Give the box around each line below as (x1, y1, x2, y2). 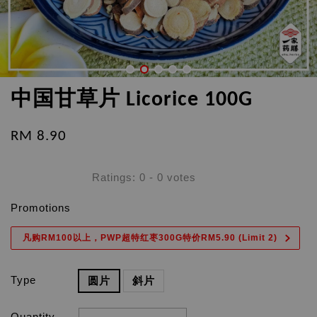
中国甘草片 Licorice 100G (11, 89, 253, 111)
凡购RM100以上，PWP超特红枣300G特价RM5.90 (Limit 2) (23, 233, 277, 243)
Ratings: (92, 171, 139, 183)
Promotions (11, 202, 71, 214)
